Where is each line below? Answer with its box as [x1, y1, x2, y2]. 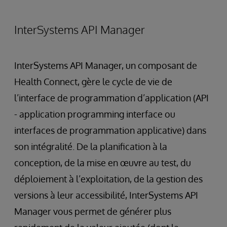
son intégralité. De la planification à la [14, 141, 167, 153]
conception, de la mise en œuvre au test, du [14, 157, 191, 169]
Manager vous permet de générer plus [14, 206, 171, 217]
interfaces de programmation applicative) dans [14, 125, 206, 136]
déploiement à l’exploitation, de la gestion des [14, 173, 203, 185]
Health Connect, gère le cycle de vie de [14, 76, 172, 88]
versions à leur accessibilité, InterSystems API [14, 190, 198, 201]
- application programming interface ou [14, 108, 175, 120]
